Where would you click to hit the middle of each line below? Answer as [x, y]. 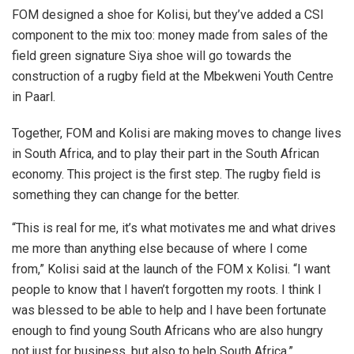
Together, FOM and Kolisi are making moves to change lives [177, 134]
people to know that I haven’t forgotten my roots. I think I [167, 290]
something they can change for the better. [126, 195]
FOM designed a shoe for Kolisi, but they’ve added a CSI [168, 15]
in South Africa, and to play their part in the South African [166, 154]
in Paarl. [34, 97]
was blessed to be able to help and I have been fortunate [169, 311]
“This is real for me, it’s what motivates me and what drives [174, 228]
